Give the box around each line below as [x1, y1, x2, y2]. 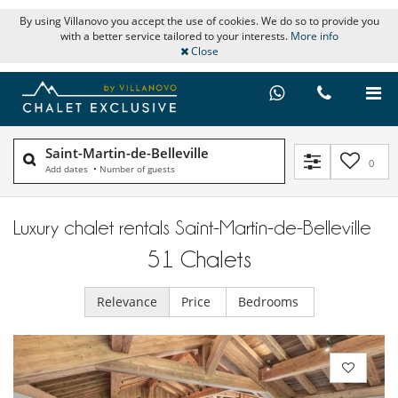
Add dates [45, 163, 91, 176]
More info [290, 28, 338, 44]
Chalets [179, 247, 251, 273]
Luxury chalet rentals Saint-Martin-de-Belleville [13, 217, 371, 239]
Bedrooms [237, 293, 302, 311]
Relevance [96, 293, 157, 311]
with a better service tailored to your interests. [60, 28, 291, 44]
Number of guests [99, 163, 175, 176]
